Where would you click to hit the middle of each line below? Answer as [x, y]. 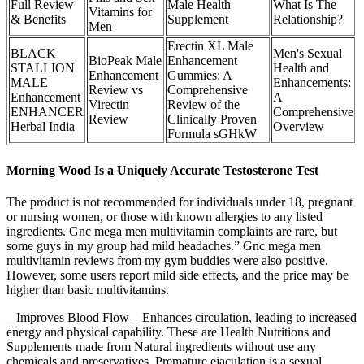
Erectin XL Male [210, 46]
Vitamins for [120, 12]
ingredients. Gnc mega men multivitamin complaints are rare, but [172, 231]
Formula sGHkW [212, 134]
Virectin [109, 105]
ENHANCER [47, 112]
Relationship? [308, 19]
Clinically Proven [212, 119]
